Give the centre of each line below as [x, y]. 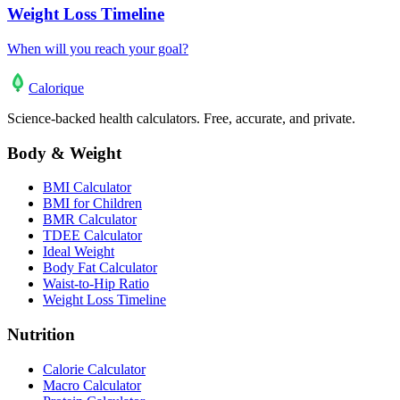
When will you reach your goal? [98, 49]
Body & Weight [64, 153]
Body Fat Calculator [100, 268]
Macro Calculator [92, 385]
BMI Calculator [87, 187]
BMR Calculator [90, 220]
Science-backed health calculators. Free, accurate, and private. [181, 119]
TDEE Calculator [92, 236]
